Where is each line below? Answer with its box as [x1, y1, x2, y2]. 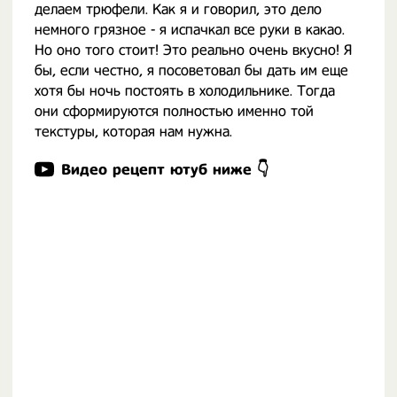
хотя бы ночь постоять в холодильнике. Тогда [35, 82, 335, 99]
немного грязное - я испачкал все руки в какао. [35, 21, 345, 38]
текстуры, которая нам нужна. [35, 123, 232, 140]
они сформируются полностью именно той [35, 103, 314, 120]
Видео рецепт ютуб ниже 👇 [61, 161, 269, 178]
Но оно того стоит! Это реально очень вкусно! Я [35, 42, 352, 58]
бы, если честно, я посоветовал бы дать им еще [35, 62, 348, 79]
